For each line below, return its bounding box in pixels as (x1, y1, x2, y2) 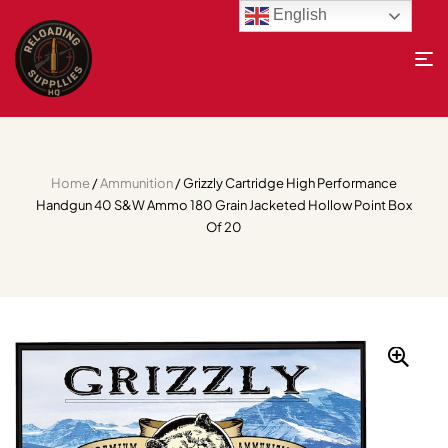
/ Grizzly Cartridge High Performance (173, 175, 397, 191)
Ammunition (100, 175, 173, 191)
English (269, 6, 328, 24)
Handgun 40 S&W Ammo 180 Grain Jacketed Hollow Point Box (36, 197, 412, 213)
